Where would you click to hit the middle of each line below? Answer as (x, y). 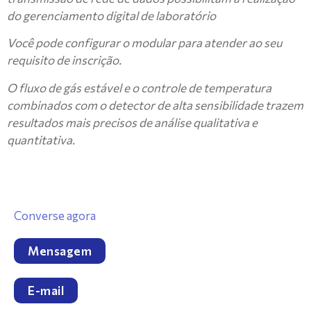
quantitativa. (41, 140)
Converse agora (55, 215)
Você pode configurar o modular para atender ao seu (144, 43)
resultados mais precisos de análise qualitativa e (132, 122)
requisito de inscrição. (64, 60)
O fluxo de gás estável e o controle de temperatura (139, 87)
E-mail (46, 290)
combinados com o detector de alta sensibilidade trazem (155, 105)
